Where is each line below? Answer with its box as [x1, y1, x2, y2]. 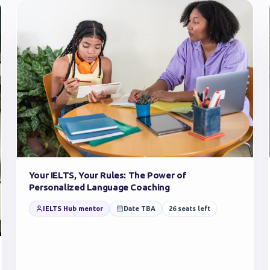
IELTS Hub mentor [42, 204, 103, 212]
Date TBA [123, 204, 155, 212]
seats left [175, 204, 210, 212]
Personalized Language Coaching [28, 181, 170, 192]
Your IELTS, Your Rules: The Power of [28, 169, 187, 180]
